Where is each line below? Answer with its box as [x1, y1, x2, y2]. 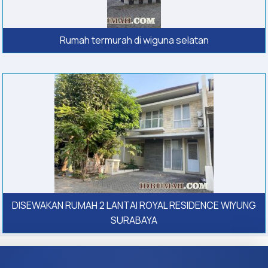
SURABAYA [111, 214, 157, 227]
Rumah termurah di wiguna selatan [59, 33, 209, 47]
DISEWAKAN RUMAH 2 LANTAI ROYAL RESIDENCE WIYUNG [12, 199, 256, 212]
